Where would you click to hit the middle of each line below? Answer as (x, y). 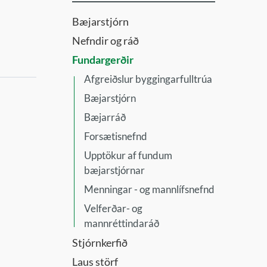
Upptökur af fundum (128, 155)
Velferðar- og (113, 208)
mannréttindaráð (122, 223)
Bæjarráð (105, 117)
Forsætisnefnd (116, 136)
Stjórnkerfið (100, 243)
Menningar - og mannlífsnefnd (149, 189)
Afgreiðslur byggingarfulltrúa (148, 79)
